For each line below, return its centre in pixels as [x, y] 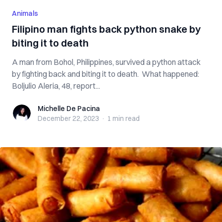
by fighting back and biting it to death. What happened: [106, 74]
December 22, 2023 [68, 118]
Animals [25, 13]
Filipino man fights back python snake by [106, 29]
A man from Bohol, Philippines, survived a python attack [106, 62]
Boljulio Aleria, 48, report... [56, 86]
